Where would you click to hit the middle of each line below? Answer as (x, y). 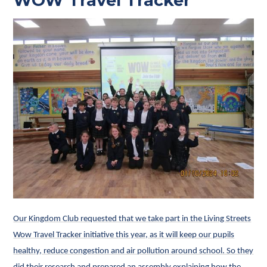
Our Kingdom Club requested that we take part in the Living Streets (132, 219)
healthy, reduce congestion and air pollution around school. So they (133, 251)
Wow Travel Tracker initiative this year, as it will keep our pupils (124, 235)
